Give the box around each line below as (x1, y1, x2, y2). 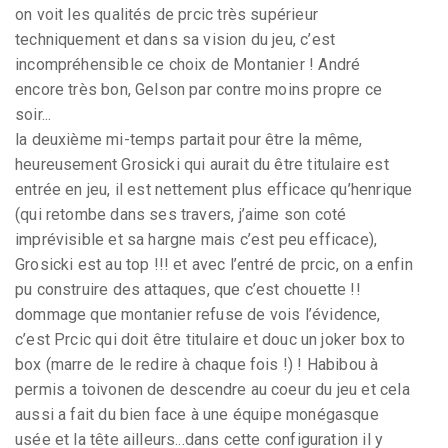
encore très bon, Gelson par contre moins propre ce (15, 79, 382, 99)
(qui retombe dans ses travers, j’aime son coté (15, 204, 347, 224)
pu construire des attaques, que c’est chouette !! (15, 279, 361, 299)
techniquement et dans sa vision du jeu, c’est (15, 29, 336, 49)
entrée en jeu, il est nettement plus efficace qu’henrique (15, 179, 413, 199)
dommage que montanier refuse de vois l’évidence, (15, 304, 381, 324)
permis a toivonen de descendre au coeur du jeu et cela (15, 379, 410, 399)
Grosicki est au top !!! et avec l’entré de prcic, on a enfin (15, 254, 413, 274)
